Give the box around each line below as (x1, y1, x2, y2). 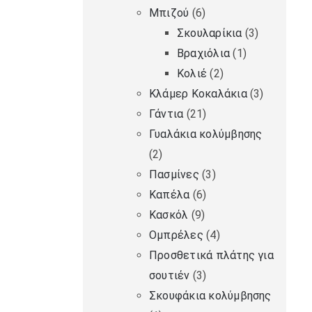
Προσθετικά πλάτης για (148, 249, 274, 263)
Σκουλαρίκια (176, 26, 242, 40)
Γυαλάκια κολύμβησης (148, 127, 263, 141)
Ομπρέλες (148, 228, 203, 242)
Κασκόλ (148, 208, 189, 222)
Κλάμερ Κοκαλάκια (148, 87, 247, 101)
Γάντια (148, 107, 184, 121)
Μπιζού (148, 6, 189, 20)
